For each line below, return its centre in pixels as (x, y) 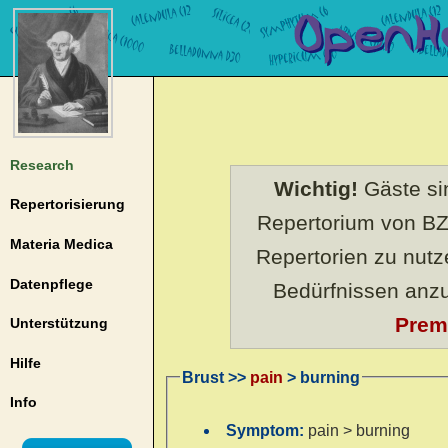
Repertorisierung (67, 204)
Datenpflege (51, 283)
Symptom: (267, 430)
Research (41, 164)
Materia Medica (61, 243)
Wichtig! (316, 188)
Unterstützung (58, 323)
